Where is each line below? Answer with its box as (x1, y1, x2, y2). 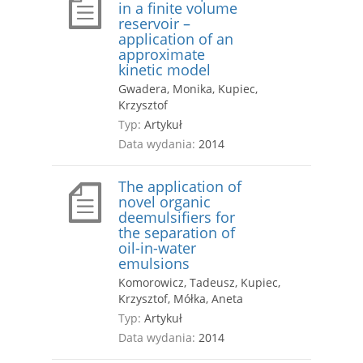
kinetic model (118, 60, 211, 80)
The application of (118, 177, 241, 197)
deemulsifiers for (118, 207, 235, 228)
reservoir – (118, 14, 190, 34)
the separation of (118, 223, 235, 243)
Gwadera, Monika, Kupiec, (118, 81, 258, 97)
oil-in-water (118, 238, 196, 258)
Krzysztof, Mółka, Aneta (118, 291, 243, 307)
